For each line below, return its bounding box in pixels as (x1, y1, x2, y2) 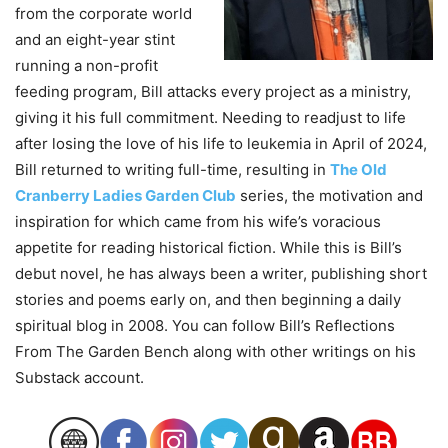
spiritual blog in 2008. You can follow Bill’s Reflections (15, 316, 395, 336)
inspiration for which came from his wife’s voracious (15, 212, 381, 232)
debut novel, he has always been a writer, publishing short (15, 264, 427, 284)
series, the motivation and (236, 186, 423, 206)
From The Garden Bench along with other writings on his (15, 342, 416, 362)
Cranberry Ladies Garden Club (15, 186, 236, 206)
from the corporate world (15, 4, 192, 24)
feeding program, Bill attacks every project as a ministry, (15, 82, 411, 102)
